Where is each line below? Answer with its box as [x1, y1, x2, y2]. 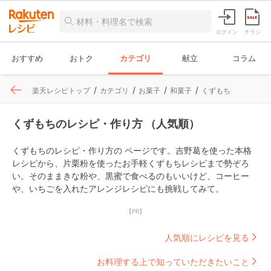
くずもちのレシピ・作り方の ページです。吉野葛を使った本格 [12, 145, 252, 155]
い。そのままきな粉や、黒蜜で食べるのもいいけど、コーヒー [12, 171, 249, 181]
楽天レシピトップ [32, 86, 90, 95]
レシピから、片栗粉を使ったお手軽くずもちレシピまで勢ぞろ [12, 158, 249, 168]
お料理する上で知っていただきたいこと [97, 256, 249, 267]
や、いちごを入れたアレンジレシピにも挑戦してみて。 [12, 183, 224, 194]
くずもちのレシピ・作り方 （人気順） [12, 117, 200, 130]
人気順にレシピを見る [165, 232, 249, 243]
